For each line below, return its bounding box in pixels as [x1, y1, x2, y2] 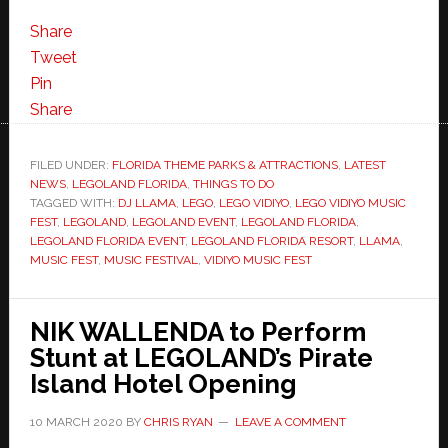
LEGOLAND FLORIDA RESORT [190, 233, 353, 248]
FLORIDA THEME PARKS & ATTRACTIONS [111, 157, 338, 172]
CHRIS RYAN [143, 414, 213, 429]
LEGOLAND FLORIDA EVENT [29, 233, 185, 248]
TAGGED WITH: [29, 195, 118, 210]
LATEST [343, 157, 386, 172]
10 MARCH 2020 [29, 414, 123, 429]
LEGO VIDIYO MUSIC [294, 195, 406, 210]
